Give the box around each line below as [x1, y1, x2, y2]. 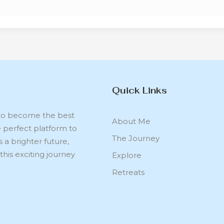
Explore [112, 150, 141, 160]
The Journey [112, 133, 159, 143]
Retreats [112, 167, 144, 177]
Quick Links [112, 84, 167, 96]
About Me [112, 116, 150, 126]
